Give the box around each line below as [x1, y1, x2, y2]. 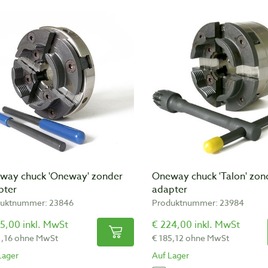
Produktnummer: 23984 [152, 196, 244, 208]
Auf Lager [152, 249, 189, 261]
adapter [152, 182, 187, 197]
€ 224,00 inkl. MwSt [152, 217, 240, 232]
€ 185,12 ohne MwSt [152, 232, 229, 243]
